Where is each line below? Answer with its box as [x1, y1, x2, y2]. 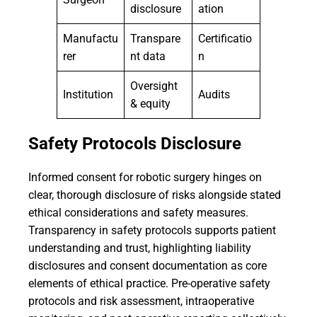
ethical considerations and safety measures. [28, 206, 248, 219]
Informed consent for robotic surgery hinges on [28, 171, 262, 184]
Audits [198, 88, 230, 101]
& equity [130, 97, 171, 110]
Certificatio [198, 32, 252, 45]
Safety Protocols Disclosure [28, 134, 241, 154]
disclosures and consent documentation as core [28, 259, 267, 272]
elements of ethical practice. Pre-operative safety [28, 277, 270, 290]
